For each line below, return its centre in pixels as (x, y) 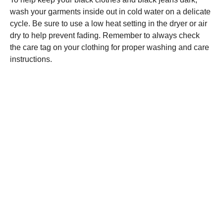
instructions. (31, 59)
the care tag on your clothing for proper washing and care (110, 47)
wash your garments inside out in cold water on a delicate (110, 11)
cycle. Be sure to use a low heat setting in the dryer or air (109, 23)
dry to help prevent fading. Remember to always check (105, 35)
